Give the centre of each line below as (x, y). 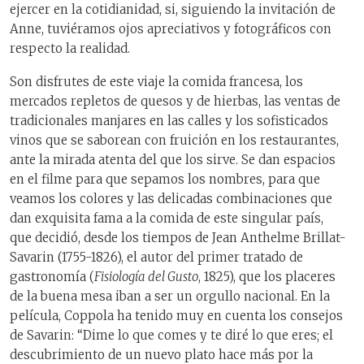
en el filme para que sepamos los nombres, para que (165, 179)
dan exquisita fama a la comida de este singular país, (167, 218)
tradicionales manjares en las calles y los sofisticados (169, 120)
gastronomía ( (52, 276)
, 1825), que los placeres (267, 276)
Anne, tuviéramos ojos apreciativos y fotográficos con (171, 29)
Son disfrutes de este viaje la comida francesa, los (156, 81)
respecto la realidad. (70, 49)
